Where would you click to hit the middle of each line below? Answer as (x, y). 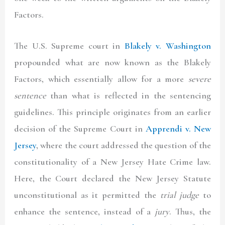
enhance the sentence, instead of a (85, 212)
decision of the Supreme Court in (80, 129)
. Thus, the (190, 212)
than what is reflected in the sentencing (129, 96)
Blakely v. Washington (167, 46)
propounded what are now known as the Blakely (113, 63)
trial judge (179, 195)
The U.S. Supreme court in (69, 46)
